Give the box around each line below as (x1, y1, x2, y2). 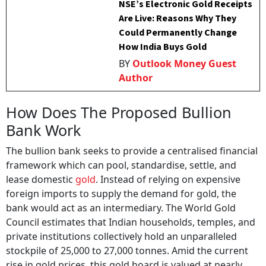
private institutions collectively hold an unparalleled (6, 230, 237, 243)
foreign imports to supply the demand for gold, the (6, 187, 236, 200)
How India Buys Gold (119, 40, 207, 53)
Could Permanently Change (119, 26, 237, 39)
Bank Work (6, 120, 81, 140)
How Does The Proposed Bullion (6, 102, 232, 122)
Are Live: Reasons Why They (119, 12, 237, 25)
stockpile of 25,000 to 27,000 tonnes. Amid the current (6, 244, 248, 257)
